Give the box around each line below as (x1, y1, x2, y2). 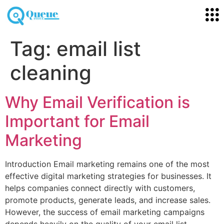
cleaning (10, 60, 91, 85)
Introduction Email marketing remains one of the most (5, 158, 209, 169)
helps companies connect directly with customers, (5, 182, 195, 193)
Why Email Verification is (5, 92, 190, 112)
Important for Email (5, 111, 149, 131)
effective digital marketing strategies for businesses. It (5, 170, 211, 181)
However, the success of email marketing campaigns (5, 206, 204, 217)
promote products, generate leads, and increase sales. (5, 194, 210, 205)
